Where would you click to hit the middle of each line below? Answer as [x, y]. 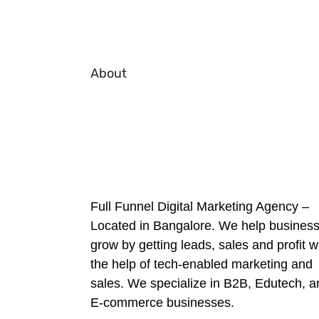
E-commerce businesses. [162, 303]
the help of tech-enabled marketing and [202, 264]
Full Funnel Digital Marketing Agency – [200, 206]
